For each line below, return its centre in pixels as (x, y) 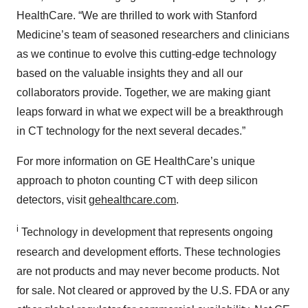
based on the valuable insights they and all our (130, 74)
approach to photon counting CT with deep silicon (137, 181)
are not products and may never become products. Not (148, 271)
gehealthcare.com (132, 200)
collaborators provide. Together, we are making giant (143, 93)
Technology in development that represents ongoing (146, 232)
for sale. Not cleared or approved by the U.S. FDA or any (153, 290)
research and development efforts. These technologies (148, 252)
